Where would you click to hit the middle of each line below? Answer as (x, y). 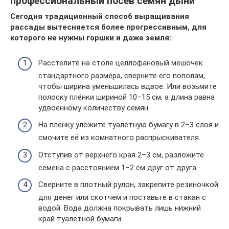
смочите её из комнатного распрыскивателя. (119, 138)
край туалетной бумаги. (81, 219)
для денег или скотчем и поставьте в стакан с (122, 197)
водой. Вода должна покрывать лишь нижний (120, 208)
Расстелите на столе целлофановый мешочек (121, 63)
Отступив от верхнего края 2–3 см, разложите (121, 155)
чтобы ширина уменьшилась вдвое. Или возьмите (128, 86)
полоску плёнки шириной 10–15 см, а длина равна (127, 97)
